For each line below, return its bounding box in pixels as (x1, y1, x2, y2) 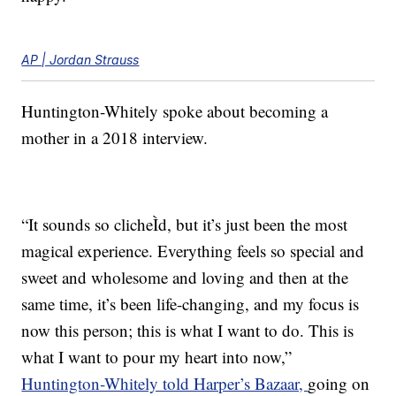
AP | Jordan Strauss (21, 52, 140, 68)
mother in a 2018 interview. (21, 126, 209, 149)
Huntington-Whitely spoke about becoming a (21, 100, 329, 123)
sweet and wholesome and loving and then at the (21, 266, 349, 289)
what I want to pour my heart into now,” (21, 346, 293, 369)
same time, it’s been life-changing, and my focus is (21, 293, 360, 316)
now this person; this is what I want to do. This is (21, 319, 354, 342)
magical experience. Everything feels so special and (21, 240, 365, 263)
